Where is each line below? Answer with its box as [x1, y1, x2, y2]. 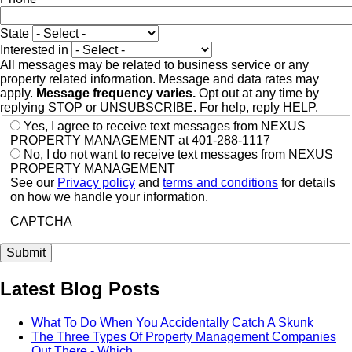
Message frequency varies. [36, 86, 196, 100]
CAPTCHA [10, 214, 72, 229]
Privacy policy [57, 176, 135, 190]
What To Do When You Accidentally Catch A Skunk [31, 315, 313, 329]
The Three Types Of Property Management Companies [31, 329, 336, 343]
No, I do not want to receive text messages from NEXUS [24, 148, 333, 162]
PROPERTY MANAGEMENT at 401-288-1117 [10, 134, 270, 148]
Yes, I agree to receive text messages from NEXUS [24, 119, 306, 134]
